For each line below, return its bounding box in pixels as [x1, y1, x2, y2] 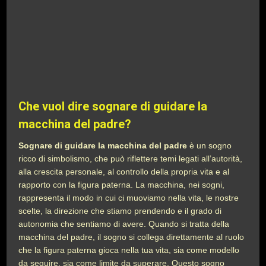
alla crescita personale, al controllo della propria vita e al [18, 167, 230, 176]
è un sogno [187, 141, 232, 150]
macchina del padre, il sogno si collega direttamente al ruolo [18, 232, 245, 242]
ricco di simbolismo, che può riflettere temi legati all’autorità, [18, 154, 243, 163]
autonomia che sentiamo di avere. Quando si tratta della [18, 219, 230, 229]
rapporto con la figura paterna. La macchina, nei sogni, [18, 180, 225, 189]
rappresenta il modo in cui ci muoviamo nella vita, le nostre [18, 193, 239, 202]
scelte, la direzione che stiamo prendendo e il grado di [18, 206, 222, 216]
